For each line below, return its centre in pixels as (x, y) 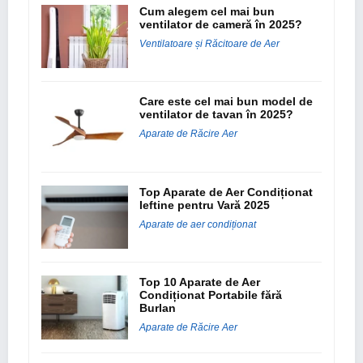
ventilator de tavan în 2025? (218, 115)
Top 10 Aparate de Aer (200, 282)
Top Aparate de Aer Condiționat (226, 192)
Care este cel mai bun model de (226, 102)
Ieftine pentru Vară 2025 (207, 205)
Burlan (158, 308)
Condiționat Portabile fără (211, 295)
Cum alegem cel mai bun (207, 11)
